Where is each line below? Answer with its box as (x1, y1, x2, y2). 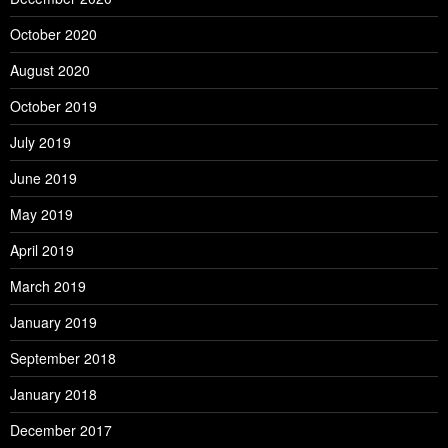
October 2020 (10, 24, 97, 45)
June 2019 (10, 168, 77, 189)
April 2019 (10, 240, 74, 261)
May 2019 (10, 204, 73, 225)
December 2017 (10, 420, 112, 441)
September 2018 (10, 348, 116, 369)
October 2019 (10, 96, 97, 117)
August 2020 (10, 60, 90, 81)
